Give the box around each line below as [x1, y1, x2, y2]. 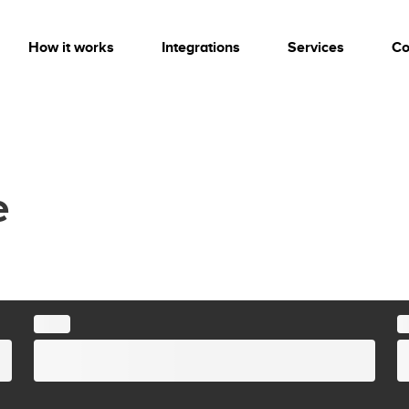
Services [288, 39, 344, 56]
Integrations [162, 39, 240, 56]
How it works [28, 39, 114, 56]
